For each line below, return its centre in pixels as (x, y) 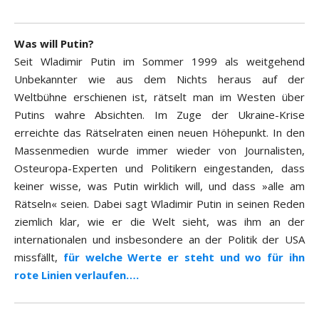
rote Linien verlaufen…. (77, 275)
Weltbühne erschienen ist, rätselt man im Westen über (159, 97)
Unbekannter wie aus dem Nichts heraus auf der (159, 79)
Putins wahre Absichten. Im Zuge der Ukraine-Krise (159, 115)
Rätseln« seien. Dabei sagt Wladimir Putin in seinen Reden (159, 204)
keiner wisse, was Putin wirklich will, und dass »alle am (159, 186)
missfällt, (39, 257)
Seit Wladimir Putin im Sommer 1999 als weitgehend (159, 62)
